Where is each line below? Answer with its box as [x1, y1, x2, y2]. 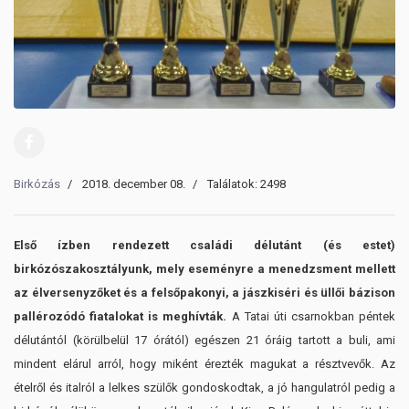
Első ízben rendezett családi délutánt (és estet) [14, 237, 395, 252]
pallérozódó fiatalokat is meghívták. [14, 309, 232, 323]
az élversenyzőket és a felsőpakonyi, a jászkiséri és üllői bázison [14, 285, 395, 299]
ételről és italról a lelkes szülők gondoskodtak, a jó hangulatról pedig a [14, 380, 395, 394]
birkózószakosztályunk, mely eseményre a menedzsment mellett [14, 261, 395, 276]
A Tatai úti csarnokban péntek [231, 309, 395, 323]
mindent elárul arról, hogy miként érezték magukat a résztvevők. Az [14, 356, 395, 371]
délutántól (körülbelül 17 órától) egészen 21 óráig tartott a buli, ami [14, 332, 395, 347]
